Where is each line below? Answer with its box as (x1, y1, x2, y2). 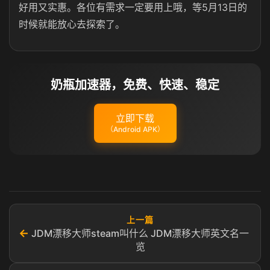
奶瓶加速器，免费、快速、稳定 (51, 78, 219, 92)
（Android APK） (105, 125, 165, 134)
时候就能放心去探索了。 (19, 18, 125, 30)
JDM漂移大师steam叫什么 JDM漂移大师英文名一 (31, 227, 249, 239)
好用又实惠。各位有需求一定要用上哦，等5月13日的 (19, 1, 247, 13)
